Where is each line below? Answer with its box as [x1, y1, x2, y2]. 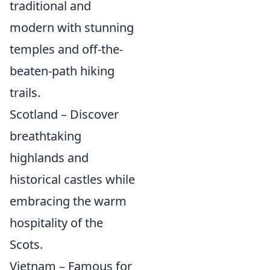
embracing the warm [10, 192, 127, 209]
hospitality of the [10, 214, 103, 231]
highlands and [10, 149, 89, 166]
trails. [10, 84, 40, 101]
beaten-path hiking [10, 62, 115, 79]
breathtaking [10, 127, 81, 144]
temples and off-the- [10, 40, 123, 57]
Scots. [10, 236, 43, 253]
